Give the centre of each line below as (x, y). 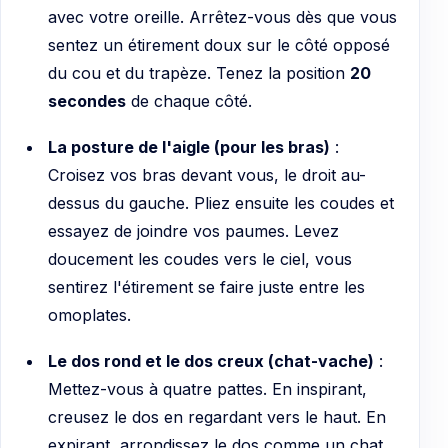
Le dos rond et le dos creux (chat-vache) (210, 360)
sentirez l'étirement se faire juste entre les (206, 286)
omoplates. (89, 314)
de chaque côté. (188, 100)
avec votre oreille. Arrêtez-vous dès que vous (222, 16)
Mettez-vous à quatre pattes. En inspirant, (207, 388)
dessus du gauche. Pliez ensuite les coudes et (220, 202)
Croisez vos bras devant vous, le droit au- (206, 174)
